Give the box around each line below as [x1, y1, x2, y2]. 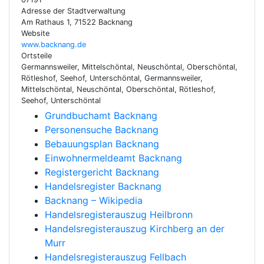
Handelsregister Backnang [45, 180, 161, 192]
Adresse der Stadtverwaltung [21, 6, 126, 15]
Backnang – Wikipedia [45, 194, 143, 206]
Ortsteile [21, 51, 52, 60]
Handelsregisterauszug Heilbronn [45, 209, 193, 220]
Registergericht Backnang [45, 166, 159, 178]
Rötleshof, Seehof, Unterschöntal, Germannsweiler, [21, 74, 203, 82]
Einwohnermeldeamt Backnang [45, 152, 182, 164]
